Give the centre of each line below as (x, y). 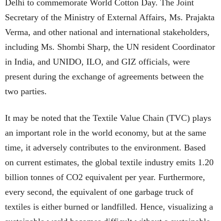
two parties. (26, 91)
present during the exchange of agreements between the (104, 76)
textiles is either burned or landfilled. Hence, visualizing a (109, 207)
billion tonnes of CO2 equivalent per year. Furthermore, (105, 177)
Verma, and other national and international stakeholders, (107, 32)
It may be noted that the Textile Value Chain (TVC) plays (108, 118)
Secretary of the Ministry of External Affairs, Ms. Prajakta (110, 17)
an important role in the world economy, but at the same (106, 133)
